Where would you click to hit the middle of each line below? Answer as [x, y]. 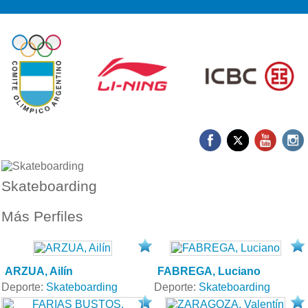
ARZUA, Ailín [39, 271]
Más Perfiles [42, 216]
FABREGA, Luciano [209, 271]
